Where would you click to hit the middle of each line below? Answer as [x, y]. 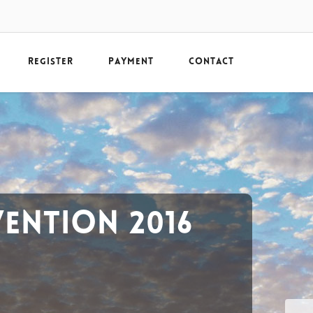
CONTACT [211, 62]
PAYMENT [131, 62]
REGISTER [51, 62]
